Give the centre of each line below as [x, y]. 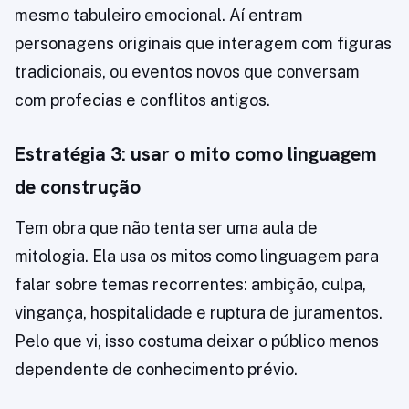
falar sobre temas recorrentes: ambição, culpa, [190, 285]
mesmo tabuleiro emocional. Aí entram [159, 16]
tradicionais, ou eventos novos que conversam [187, 72]
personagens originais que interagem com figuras [203, 44]
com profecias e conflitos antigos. [142, 100]
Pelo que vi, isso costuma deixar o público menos [197, 341]
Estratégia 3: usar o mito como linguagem [196, 154]
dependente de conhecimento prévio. [156, 370]
